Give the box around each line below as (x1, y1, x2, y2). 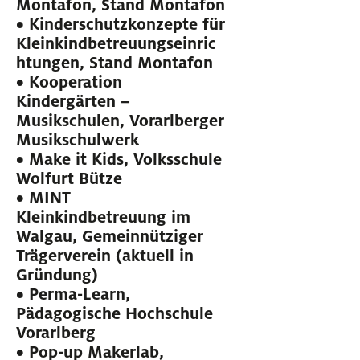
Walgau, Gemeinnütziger (16, 227, 203, 247)
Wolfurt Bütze (16, 169, 122, 189)
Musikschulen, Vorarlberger (16, 111, 224, 131)
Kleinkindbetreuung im (16, 207, 190, 227)
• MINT (16, 188, 71, 208)
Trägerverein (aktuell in (16, 246, 194, 266)
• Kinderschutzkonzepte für (16, 14, 225, 35)
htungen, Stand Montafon (16, 53, 213, 73)
